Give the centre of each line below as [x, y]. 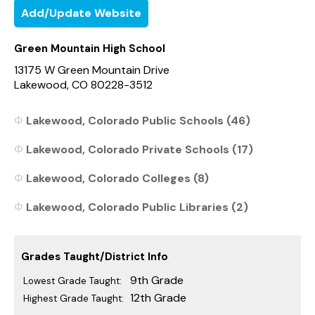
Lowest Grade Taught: [72, 281]
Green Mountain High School [90, 48]
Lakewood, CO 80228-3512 [83, 84]
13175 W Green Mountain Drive [92, 70]
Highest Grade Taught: [73, 298]
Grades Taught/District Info [95, 256]
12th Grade [158, 297]
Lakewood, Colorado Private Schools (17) [140, 149]
